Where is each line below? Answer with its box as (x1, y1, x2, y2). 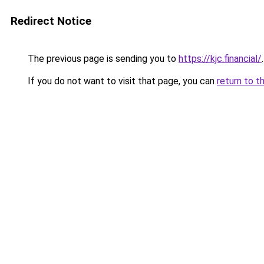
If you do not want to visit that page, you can (25, 75, 217, 87)
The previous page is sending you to (25, 53, 179, 64)
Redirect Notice (11, 14, 91, 28)
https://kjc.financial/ (179, 53, 262, 64)
